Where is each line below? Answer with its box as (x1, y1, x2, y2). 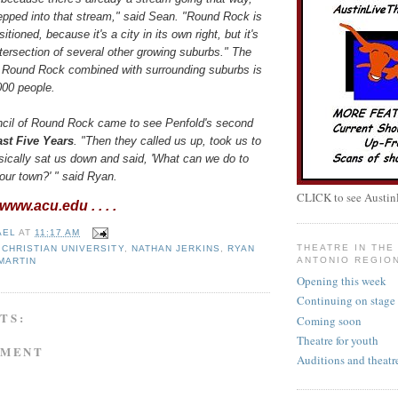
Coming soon (297, 312, 362, 329)
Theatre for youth (297, 331, 378, 348)
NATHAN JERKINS (131, 243, 220, 254)
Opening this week (297, 273, 386, 290)
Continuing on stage (297, 292, 395, 309)
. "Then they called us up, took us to (74, 133, 261, 147)
